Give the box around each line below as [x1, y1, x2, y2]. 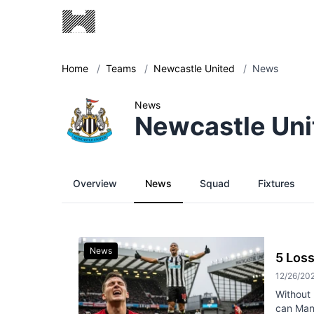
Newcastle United [153, 62, 238, 74]
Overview [73, 177, 117, 189]
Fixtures [258, 177, 295, 189]
